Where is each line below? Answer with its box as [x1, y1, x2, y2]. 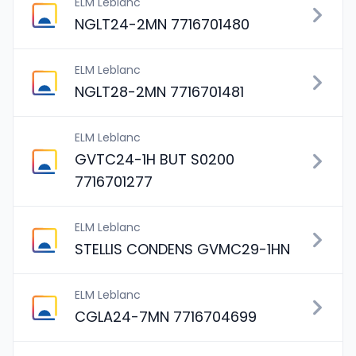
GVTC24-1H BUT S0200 [75, 149, 234, 169]
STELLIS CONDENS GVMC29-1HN [75, 239, 290, 259]
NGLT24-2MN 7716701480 [75, 14, 250, 34]
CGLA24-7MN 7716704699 [75, 307, 257, 327]
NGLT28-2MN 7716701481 [75, 82, 244, 102]
